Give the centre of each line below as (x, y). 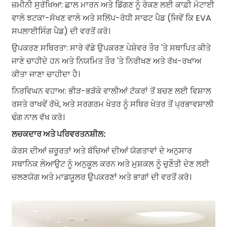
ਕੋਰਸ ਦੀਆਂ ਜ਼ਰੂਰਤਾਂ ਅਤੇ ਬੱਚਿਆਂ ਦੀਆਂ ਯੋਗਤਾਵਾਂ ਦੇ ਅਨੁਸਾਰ (102, 150)
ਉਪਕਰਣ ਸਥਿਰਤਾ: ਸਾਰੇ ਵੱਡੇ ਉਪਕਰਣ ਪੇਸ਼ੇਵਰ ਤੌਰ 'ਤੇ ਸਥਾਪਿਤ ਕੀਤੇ (111, 48)
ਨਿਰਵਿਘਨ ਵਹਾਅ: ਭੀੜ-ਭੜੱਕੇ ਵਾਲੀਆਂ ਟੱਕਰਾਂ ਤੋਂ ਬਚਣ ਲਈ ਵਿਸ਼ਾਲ (111, 91)
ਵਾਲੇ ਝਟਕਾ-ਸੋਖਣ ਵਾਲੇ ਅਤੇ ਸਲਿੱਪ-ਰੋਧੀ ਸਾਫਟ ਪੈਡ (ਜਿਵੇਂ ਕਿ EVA (111, 18)
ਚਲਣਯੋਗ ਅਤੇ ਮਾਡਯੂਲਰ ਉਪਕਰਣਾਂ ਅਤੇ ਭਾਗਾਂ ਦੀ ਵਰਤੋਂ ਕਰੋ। (101, 177)
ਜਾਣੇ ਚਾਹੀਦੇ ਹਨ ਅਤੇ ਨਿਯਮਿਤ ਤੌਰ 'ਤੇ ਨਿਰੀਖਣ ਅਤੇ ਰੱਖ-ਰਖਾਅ (106, 61)
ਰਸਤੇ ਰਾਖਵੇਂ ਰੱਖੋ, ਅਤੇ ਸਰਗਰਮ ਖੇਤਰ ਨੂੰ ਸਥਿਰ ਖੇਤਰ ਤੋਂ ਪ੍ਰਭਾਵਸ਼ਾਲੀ (112, 104)
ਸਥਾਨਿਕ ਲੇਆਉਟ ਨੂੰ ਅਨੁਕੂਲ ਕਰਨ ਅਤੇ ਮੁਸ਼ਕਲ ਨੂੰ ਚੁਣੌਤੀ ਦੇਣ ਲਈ (110, 164)
